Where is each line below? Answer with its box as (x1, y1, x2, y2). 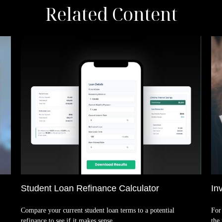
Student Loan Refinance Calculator (21, 183, 160, 193)
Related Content (45, 2, 177, 26)
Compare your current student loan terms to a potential (21, 206, 175, 214)
